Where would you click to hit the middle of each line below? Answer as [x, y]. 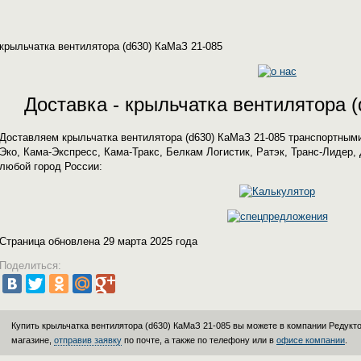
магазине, [33, 340]
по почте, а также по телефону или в [199, 340]
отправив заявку [88, 340]
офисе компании [311, 340]
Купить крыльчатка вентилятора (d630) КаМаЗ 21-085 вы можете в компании [170, 326]
